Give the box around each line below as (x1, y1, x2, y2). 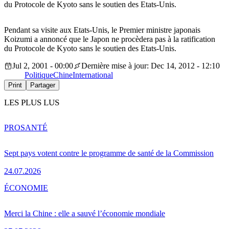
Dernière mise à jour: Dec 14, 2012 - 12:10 (81, 61, 220, 71)
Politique (25, 71, 53, 80)
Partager (30, 81, 55, 89)
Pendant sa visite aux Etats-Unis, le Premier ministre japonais (4, 26, 200, 35)
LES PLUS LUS (4, 98, 59, 108)
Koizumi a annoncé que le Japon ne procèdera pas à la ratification (4, 35, 215, 44)
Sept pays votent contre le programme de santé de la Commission (4, 148, 214, 157)
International (73, 71, 113, 80)
